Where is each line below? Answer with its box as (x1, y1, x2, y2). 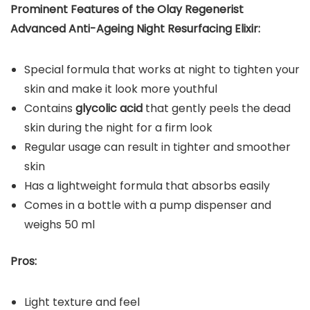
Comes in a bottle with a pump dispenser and (24, 197, 271, 214)
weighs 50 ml (24, 217, 95, 233)
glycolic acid (75, 100, 143, 117)
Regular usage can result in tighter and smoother (24, 139, 291, 156)
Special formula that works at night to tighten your (24, 62, 300, 78)
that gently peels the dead (143, 100, 291, 117)
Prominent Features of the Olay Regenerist (10, 1, 244, 18)
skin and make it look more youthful (24, 81, 217, 98)
